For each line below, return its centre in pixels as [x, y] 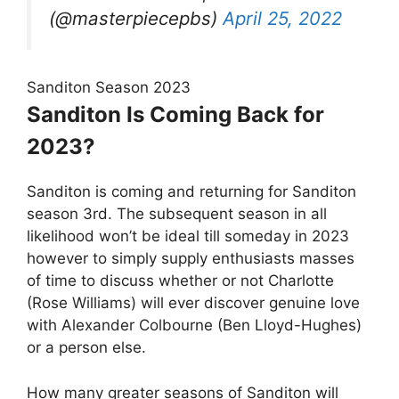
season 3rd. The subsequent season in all [177, 214]
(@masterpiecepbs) [136, 18]
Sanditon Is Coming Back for [175, 115]
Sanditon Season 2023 [109, 88]
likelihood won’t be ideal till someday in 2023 [188, 236]
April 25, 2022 [282, 18]
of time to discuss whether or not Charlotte [180, 281]
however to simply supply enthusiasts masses [191, 259]
